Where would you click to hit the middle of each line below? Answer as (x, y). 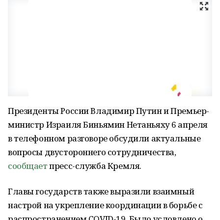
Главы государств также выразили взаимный (101, 191)
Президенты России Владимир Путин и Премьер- (109, 111)
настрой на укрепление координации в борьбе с (105, 205)
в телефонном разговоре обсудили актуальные (104, 138)
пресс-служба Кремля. (94, 166)
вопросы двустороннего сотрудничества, (92, 152)
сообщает (28, 166)
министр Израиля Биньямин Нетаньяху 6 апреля (108, 124)
